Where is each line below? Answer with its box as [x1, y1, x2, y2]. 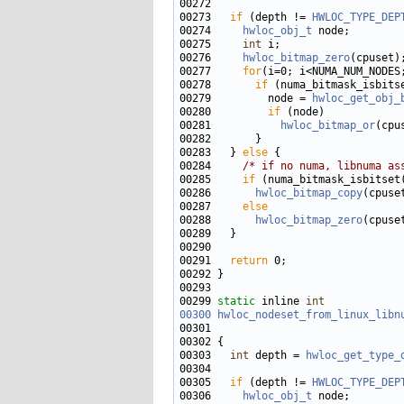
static [217, 295, 255, 308]
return [230, 254, 268, 267]
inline [255, 295, 306, 308]
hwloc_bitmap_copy [255, 187, 363, 199]
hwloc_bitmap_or [280, 119, 375, 132]
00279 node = [179, 92, 312, 105]
